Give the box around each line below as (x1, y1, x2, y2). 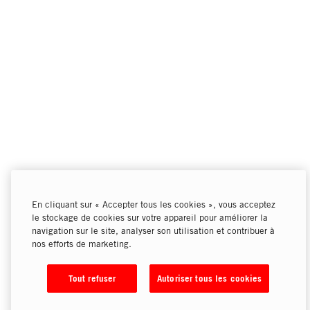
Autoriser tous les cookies (157, 273, 262, 284)
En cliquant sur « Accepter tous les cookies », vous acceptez (32, 199, 275, 210)
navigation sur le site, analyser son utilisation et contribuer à (32, 226, 275, 236)
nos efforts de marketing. (32, 239, 131, 249)
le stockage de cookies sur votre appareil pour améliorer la (32, 212, 268, 223)
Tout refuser (68, 273, 116, 284)
